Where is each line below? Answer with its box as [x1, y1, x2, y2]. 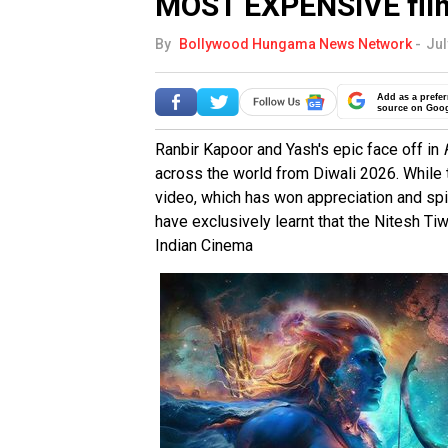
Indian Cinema [155, 236, 253, 255]
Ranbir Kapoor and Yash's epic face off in [155, 140, 443, 159]
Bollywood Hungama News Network [179, 36, 412, 52]
